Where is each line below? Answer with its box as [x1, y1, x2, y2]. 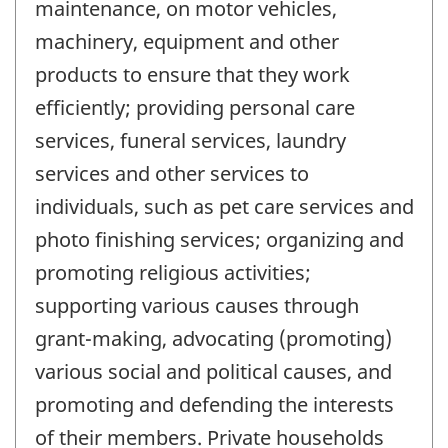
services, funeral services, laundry [35, 126, 346, 154]
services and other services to [35, 159, 309, 187]
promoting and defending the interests [35, 390, 394, 418]
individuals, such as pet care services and [35, 192, 414, 220]
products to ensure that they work [35, 60, 350, 88]
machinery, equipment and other [35, 27, 339, 55]
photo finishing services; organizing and [35, 225, 404, 253]
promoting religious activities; [35, 258, 311, 286]
